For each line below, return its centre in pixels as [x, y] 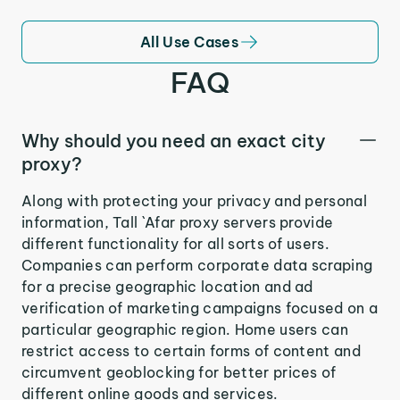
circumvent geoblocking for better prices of [179, 372]
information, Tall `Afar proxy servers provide [178, 222]
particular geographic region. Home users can [185, 329]
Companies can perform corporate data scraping [197, 265]
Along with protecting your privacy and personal [195, 200]
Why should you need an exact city [174, 140]
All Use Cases [189, 42]
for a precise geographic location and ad [167, 286]
